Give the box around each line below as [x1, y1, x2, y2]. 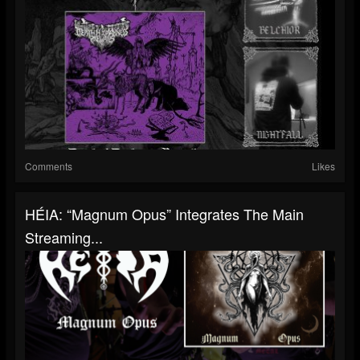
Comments [25, 158, 72, 173]
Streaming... [25, 226, 103, 247]
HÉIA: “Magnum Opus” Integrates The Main [25, 202, 304, 224]
